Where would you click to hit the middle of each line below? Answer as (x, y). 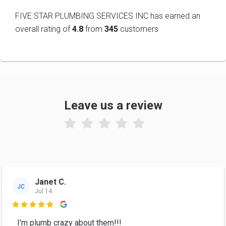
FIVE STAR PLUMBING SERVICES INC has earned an (108, 16)
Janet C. (50, 182)
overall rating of (44, 29)
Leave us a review (113, 105)
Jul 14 (43, 191)
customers (138, 29)
